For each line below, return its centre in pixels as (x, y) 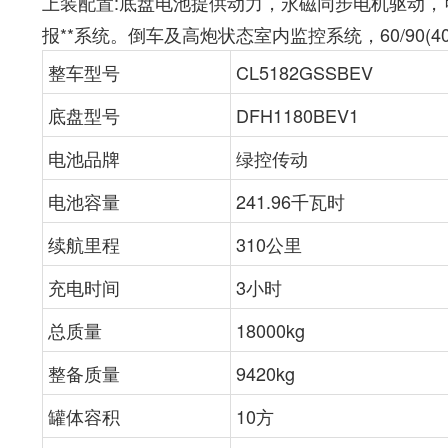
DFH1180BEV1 (297, 115)
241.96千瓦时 (290, 201)
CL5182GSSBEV (304, 72)
